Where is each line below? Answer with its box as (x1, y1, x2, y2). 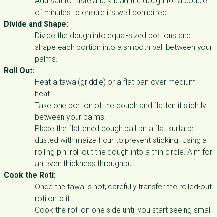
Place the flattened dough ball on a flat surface (35, 124, 194, 133)
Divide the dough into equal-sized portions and (35, 31, 191, 40)
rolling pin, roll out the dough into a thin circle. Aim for (35, 147, 212, 156)
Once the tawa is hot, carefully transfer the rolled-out (35, 182, 212, 191)
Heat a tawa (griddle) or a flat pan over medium (35, 77, 196, 87)
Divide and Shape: (4, 19, 68, 29)
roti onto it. (35, 194, 72, 203)
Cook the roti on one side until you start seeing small (35, 205, 212, 215)
